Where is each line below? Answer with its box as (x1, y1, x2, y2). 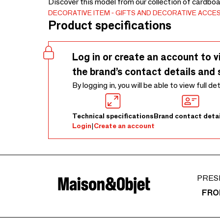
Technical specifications (72, 111, 154, 120)
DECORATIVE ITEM (48, 8, 110, 17)
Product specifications (48, 18, 171, 32)
